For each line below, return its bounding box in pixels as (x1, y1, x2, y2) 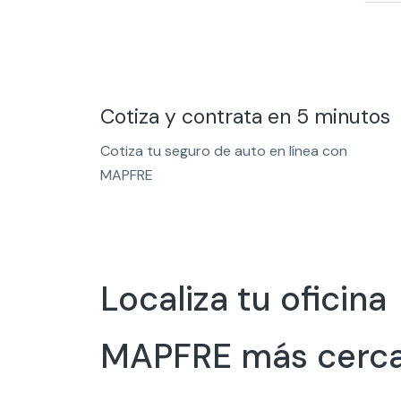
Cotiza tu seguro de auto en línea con (100, 141, 347, 160)
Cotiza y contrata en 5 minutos (100, 102, 390, 130)
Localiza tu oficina (100, 277, 387, 322)
